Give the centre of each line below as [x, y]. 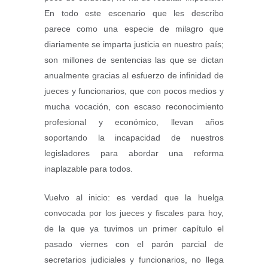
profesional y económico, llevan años [134, 122]
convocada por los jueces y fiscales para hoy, [134, 213]
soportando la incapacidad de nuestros [134, 138]
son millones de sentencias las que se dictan [134, 60]
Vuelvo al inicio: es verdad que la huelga [134, 198]
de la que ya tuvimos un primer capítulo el [134, 229]
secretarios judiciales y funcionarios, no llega [134, 260]
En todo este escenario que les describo [134, 13]
